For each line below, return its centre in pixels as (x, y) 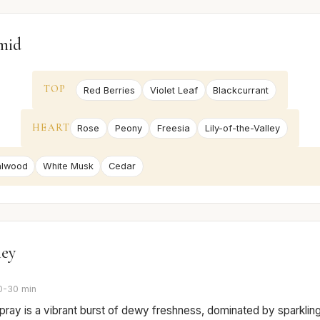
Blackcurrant (241, 90)
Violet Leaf (174, 90)
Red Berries (109, 90)
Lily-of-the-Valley (242, 128)
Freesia (173, 128)
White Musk (68, 166)
